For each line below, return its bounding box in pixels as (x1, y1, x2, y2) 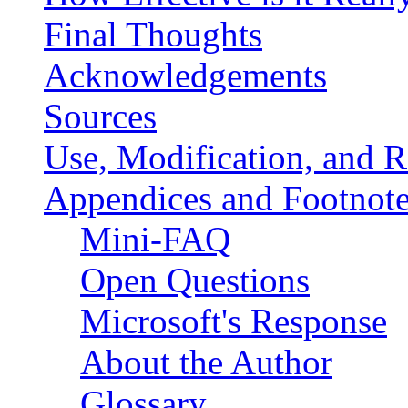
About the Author (80, 342, 332, 382)
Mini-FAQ (80, 219, 230, 260)
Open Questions (80, 260, 310, 301)
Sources (44, 97, 157, 137)
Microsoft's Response (80, 301, 387, 342)
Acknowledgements (44, 56, 327, 96)
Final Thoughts (44, 15, 262, 55)
